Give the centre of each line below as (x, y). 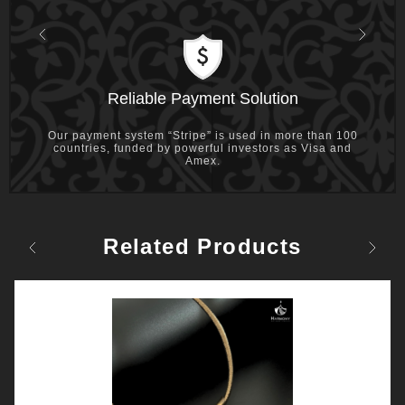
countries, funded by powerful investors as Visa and (202, 149)
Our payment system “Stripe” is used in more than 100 (202, 136)
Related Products (202, 247)
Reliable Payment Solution (202, 99)
